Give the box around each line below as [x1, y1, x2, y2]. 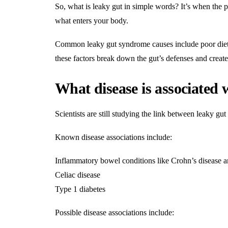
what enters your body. [55, 16, 128, 25]
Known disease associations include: [55, 133, 172, 141]
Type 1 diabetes [55, 185, 105, 193]
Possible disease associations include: [55, 208, 174, 217]
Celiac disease [55, 170, 100, 179]
